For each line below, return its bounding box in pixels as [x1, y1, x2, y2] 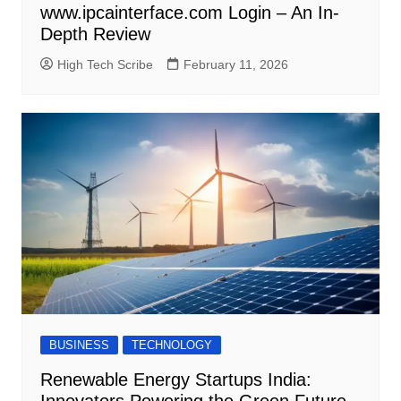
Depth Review [39, 23, 150, 44]
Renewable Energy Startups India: [39, 369, 311, 389]
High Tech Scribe [56, 56, 153, 72]
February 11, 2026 [183, 56, 288, 72]
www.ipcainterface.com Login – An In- [39, 2, 339, 22]
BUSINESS [48, 337, 109, 352]
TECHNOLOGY [131, 337, 212, 352]
